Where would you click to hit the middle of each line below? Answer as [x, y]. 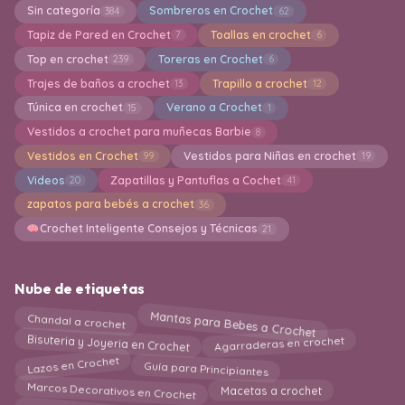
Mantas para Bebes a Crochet [233, 320]
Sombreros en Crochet [211, 11]
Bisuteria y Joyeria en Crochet [108, 346]
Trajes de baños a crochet [98, 83]
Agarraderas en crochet [279, 347]
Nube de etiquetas [80, 288]
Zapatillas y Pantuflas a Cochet [195, 180]
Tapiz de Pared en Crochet [99, 34]
